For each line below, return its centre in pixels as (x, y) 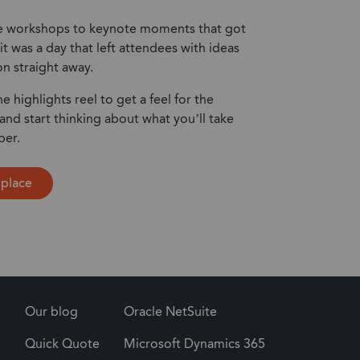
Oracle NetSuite (170, 312)
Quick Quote (62, 344)
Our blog (51, 312)
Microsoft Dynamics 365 (194, 344)
